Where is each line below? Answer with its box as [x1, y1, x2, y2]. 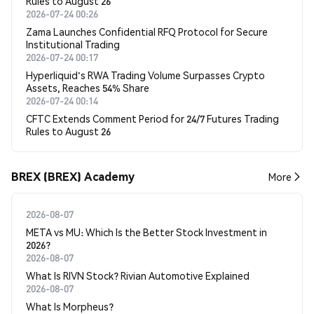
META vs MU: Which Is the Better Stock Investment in [26, 226, 267, 238]
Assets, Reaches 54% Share [26, 81, 149, 94]
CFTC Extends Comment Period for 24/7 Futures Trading [26, 112, 279, 125]
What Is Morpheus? [26, 300, 114, 313]
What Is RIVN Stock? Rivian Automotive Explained [26, 269, 250, 282]
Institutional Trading [26, 38, 120, 50]
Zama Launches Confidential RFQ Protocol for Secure [26, 25, 268, 38]
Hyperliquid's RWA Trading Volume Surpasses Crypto [26, 69, 265, 81]
